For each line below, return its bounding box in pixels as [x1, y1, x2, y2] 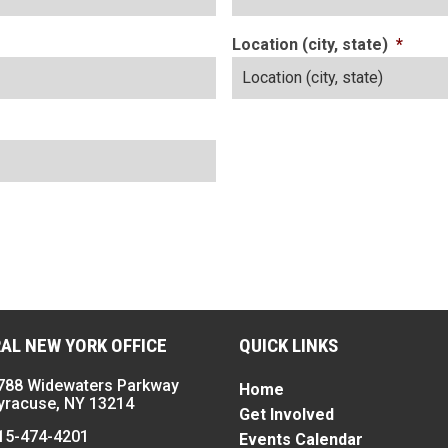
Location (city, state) [232, 34, 388, 54]
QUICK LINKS [239, 334, 338, 358]
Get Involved [239, 404, 334, 424]
